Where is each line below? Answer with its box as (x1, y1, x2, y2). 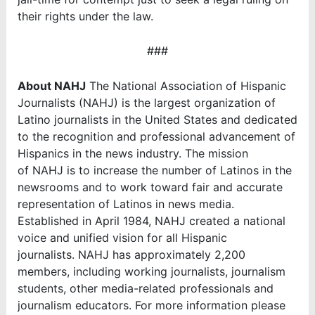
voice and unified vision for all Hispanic (17, 231, 227, 245)
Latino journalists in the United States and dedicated (17, 112, 297, 127)
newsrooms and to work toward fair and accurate (17, 180, 283, 195)
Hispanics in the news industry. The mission (17, 146, 248, 161)
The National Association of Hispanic (85, 79, 286, 94)
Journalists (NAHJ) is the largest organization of (17, 96, 276, 110)
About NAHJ (17, 79, 86, 94)
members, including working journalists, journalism (17, 264, 285, 279)
